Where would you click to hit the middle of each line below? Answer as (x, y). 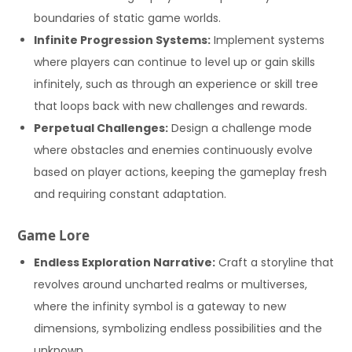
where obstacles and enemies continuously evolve (174, 150)
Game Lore (54, 236)
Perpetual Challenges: (101, 128)
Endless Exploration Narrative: (125, 262)
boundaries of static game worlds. (128, 18)
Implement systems (268, 40)
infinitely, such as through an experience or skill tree (176, 84)
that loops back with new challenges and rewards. (171, 106)
